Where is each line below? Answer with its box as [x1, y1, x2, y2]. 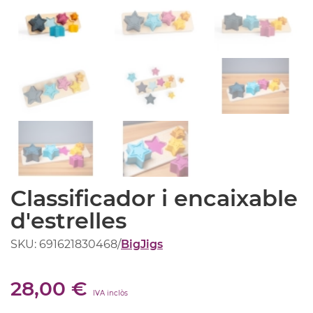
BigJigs [121, 237, 163, 251]
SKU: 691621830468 [10, 237, 117, 251]
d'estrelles [10, 206, 126, 234]
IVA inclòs [93, 288, 128, 298]
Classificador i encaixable [10, 184, 298, 212]
